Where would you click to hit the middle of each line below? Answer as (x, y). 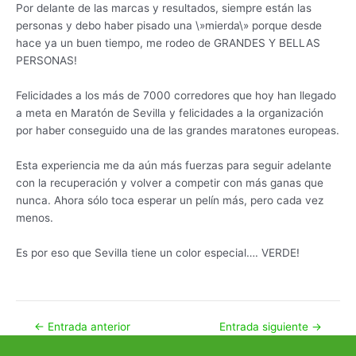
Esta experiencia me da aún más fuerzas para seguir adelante (174, 166)
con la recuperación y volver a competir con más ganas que (170, 183)
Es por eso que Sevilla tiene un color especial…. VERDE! (158, 253)
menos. (35, 218)
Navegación (46, 325)
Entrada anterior (87, 326)
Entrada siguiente (266, 326)
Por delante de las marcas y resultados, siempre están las (164, 8)
